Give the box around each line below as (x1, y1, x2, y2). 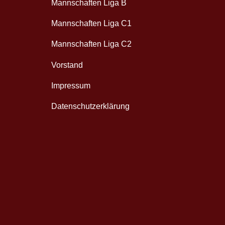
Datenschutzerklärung (51, 101, 130, 110)
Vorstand (51, 60, 83, 69)
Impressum (51, 81, 90, 90)
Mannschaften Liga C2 (51, 40, 132, 49)
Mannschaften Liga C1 (51, 19, 132, 28)
